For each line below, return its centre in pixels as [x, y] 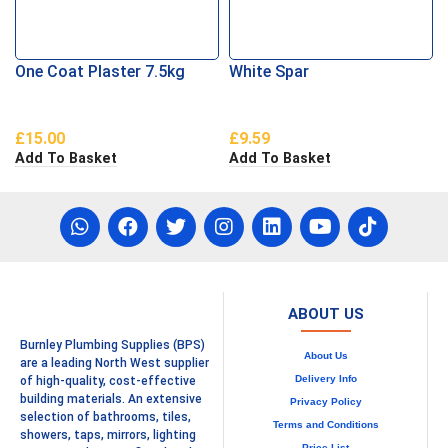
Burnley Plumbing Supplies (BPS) [112, 344]
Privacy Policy [325, 401]
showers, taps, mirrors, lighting [108, 434]
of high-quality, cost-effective [108, 380]
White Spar [269, 72]
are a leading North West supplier [114, 362]
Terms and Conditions [325, 424]
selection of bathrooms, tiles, [105, 416]
